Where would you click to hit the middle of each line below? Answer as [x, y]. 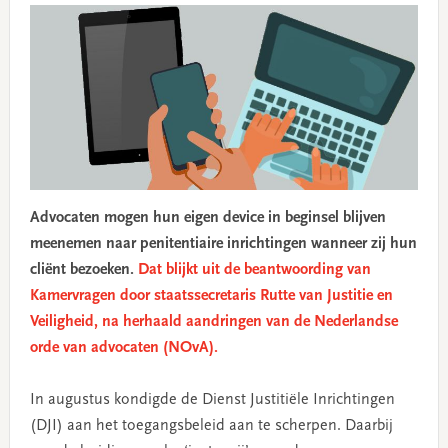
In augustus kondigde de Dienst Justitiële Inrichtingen [212, 400]
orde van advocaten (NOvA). [123, 348]
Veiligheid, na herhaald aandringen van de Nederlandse [213, 322]
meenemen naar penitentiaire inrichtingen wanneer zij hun [223, 244]
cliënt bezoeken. [83, 270]
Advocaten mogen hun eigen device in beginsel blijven [207, 218]
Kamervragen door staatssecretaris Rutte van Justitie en [211, 296]
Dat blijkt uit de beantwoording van [254, 270]
